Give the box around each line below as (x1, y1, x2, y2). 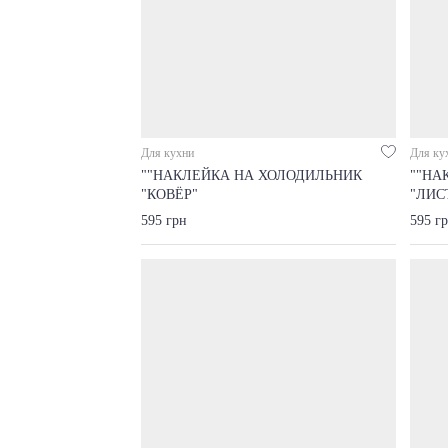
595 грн (141, 213, 187, 228)
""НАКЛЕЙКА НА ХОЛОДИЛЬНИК (141, 167, 362, 183)
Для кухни (141, 145, 194, 160)
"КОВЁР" (141, 186, 198, 202)
